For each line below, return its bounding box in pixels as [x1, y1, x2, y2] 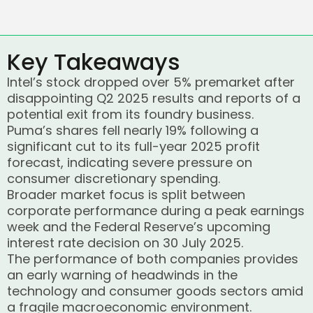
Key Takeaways [7, 46, 180, 78]
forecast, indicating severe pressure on [7, 154, 252, 171]
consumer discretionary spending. [7, 170, 220, 187]
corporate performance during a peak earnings [7, 202, 305, 219]
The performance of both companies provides [7, 250, 298, 268]
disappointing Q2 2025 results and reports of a [7, 89, 300, 107]
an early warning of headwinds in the [7, 266, 238, 284]
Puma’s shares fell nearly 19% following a [7, 122, 259, 139]
